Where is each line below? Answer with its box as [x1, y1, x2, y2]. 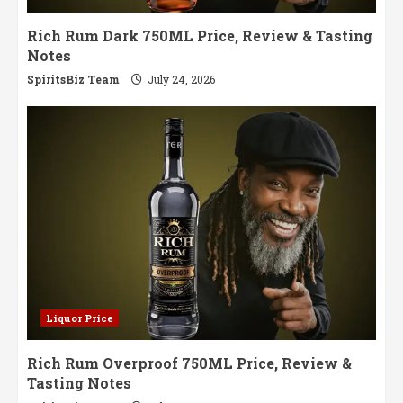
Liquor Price [46, 311, 113, 326]
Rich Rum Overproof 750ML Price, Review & [27, 354, 352, 373]
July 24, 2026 [145, 72, 215, 87]
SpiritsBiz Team [27, 72, 120, 87]
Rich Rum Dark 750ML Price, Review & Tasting [27, 26, 372, 46]
